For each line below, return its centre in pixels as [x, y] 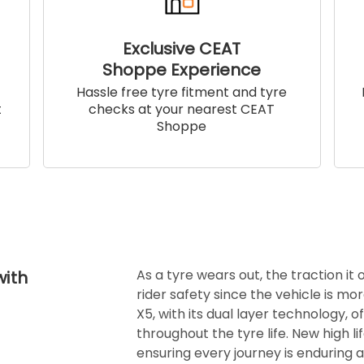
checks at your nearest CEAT [182, 110]
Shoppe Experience [182, 70]
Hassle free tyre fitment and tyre [182, 93]
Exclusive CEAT [182, 49]
